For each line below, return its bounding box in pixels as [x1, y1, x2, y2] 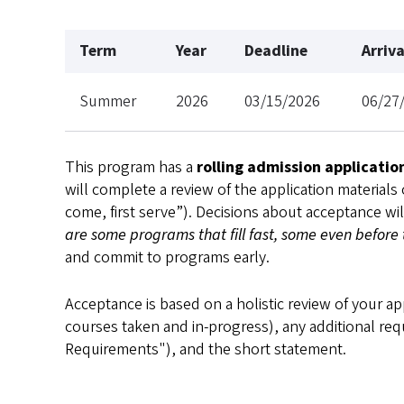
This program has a [65, 155, 197, 179]
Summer [79, 89, 136, 113]
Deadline [244, 39, 308, 62]
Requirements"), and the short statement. [65, 337, 346, 361]
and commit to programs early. [65, 245, 270, 269]
